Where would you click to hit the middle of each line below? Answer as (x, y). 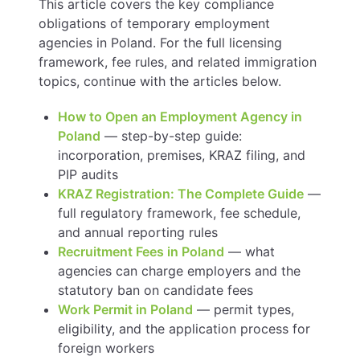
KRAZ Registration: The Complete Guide (181, 194)
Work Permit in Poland (125, 309)
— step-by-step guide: (171, 136)
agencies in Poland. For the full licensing (160, 43)
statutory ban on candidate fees (155, 290)
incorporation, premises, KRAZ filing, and (182, 155)
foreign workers (106, 348)
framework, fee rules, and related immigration (178, 62)
